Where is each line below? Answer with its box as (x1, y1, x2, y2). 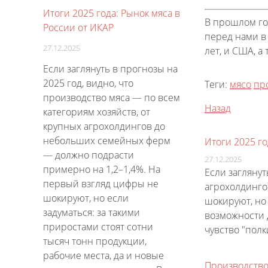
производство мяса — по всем (43, 91, 180, 104)
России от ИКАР (43, 21, 114, 34)
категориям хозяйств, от (43, 105, 150, 118)
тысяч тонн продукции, (43, 234, 147, 248)
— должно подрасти (43, 148, 134, 162)
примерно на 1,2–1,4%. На (43, 163, 160, 176)
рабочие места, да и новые (43, 249, 164, 262)
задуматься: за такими (43, 206, 140, 219)
